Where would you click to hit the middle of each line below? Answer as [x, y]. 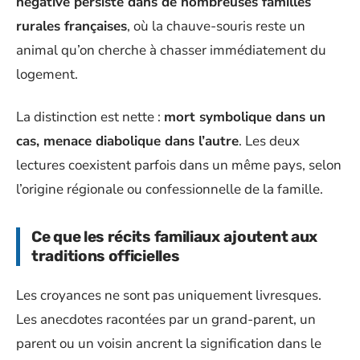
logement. [47, 74]
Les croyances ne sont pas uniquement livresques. [169, 295]
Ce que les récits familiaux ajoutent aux [175, 236]
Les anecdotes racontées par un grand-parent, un [166, 319]
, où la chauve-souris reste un [216, 26]
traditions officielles [106, 256]
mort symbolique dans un [245, 117]
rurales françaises [72, 26]
